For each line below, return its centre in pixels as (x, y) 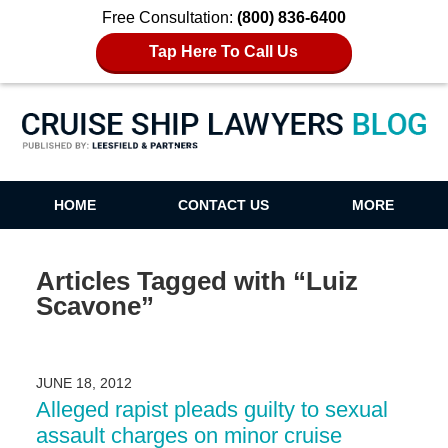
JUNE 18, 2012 (83, 383)
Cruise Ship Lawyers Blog (224, 150)
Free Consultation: (169, 17)
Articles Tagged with (160, 280)
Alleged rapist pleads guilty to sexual (211, 410)
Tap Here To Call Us (224, 51)
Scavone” (94, 305)
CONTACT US (224, 205)
